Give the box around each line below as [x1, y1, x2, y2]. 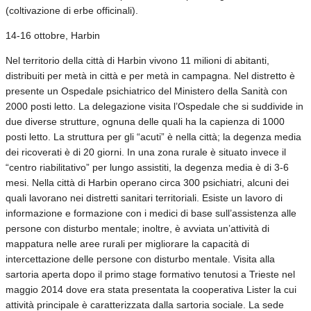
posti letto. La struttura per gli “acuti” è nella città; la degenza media [6, 131, 301, 142]
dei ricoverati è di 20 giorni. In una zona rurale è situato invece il [6, 146, 286, 158]
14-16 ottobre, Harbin [6, 29, 100, 41]
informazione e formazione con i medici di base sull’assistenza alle [6, 207, 296, 219]
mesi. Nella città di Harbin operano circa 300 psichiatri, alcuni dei [6, 176, 289, 188]
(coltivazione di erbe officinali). [6, 4, 138, 16]
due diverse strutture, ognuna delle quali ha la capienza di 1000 [6, 115, 285, 127]
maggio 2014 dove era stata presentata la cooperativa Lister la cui [6, 283, 296, 295]
